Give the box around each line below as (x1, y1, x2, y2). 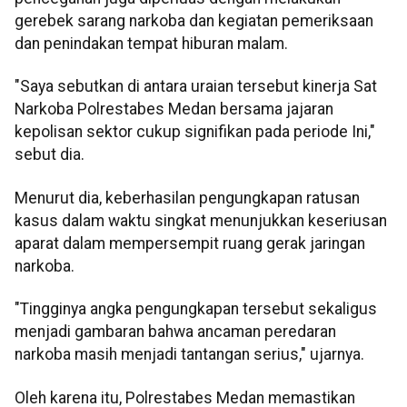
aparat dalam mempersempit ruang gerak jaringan (15, 233, 365, 253)
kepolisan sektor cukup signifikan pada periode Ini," (15, 123, 375, 142)
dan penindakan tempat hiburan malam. (15, 35, 288, 54)
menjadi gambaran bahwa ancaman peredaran (15, 323, 336, 342)
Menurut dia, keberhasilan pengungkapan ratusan (15, 188, 360, 207)
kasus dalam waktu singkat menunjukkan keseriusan (15, 211, 387, 230)
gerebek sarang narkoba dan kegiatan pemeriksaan (15, 12, 373, 31)
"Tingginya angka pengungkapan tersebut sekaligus (15, 300, 377, 319)
